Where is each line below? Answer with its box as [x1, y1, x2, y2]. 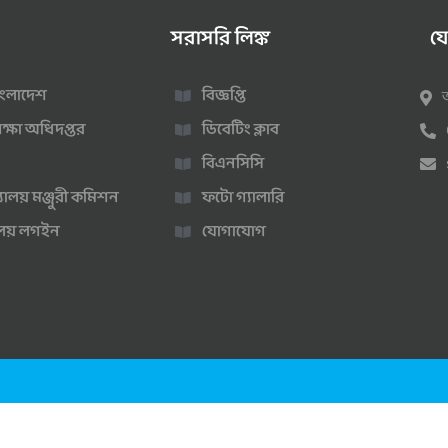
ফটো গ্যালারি [202, 184, 284, 212]
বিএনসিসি [202, 150, 264, 178]
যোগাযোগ [202, 218, 266, 246]
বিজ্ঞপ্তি [202, 82, 246, 110]
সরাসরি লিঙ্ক [171, 22, 270, 57]
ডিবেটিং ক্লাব [202, 116, 279, 144]
